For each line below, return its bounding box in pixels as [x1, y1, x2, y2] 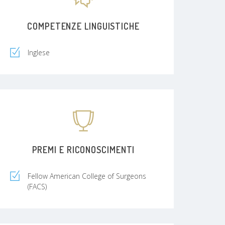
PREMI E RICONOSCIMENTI [32, 144, 135, 155]
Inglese [28, 47, 50, 57]
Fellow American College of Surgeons [28, 171, 146, 181]
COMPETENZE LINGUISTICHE [27, 20, 140, 32]
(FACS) [28, 181, 47, 191]
